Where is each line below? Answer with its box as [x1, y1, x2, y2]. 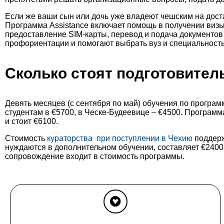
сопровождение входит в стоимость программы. [5, 152, 184, 161]
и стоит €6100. [5, 117, 58, 126]
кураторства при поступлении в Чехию [47, 134, 192, 143]
